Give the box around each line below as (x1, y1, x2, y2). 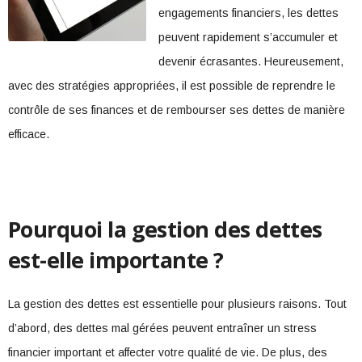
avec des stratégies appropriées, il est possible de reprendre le (8, 79, 335, 92)
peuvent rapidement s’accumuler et (158, 31, 339, 44)
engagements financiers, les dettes (158, 6, 339, 19)
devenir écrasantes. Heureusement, (158, 55, 344, 68)
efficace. (8, 128, 49, 141)
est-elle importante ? (8, 245, 224, 275)
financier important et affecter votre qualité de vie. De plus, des (8, 346, 327, 359)
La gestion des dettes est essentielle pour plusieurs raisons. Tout (8, 297, 347, 310)
